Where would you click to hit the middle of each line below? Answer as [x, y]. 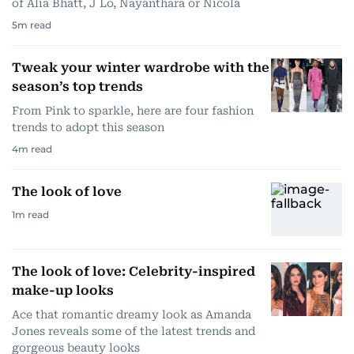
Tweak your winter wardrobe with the [141, 68]
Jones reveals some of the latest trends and [134, 331]
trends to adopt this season [88, 127]
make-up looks [63, 290]
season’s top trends [77, 87]
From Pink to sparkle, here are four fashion [133, 111]
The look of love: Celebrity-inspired [134, 271]
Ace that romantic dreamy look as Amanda [132, 314]
